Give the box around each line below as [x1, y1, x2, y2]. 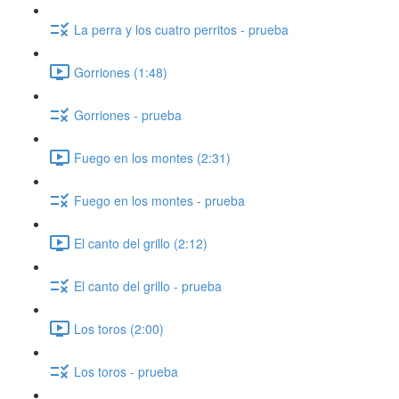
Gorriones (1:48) [74, 62, 167, 81]
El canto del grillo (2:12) [74, 233, 208, 252]
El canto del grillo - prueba [74, 276, 222, 295]
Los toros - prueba [74, 362, 178, 380]
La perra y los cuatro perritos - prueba [74, 20, 289, 38]
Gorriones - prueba [74, 105, 182, 124]
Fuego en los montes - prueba [74, 191, 245, 209]
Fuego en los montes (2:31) [74, 148, 231, 167]
